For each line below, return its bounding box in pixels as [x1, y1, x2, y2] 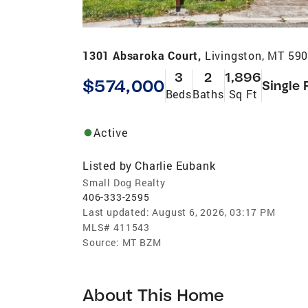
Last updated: [82, 205, 150, 219]
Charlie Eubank [135, 157, 216, 173]
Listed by [82, 157, 133, 173]
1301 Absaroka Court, [82, 47, 205, 63]
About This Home [82, 283, 225, 305]
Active [93, 124, 128, 140]
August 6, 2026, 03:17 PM [152, 205, 276, 219]
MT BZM [122, 235, 162, 249]
